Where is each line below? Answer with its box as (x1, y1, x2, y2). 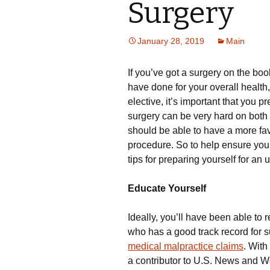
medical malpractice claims (128, 241, 243, 251)
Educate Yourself (128, 183, 206, 193)
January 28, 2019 (137, 36, 204, 46)
